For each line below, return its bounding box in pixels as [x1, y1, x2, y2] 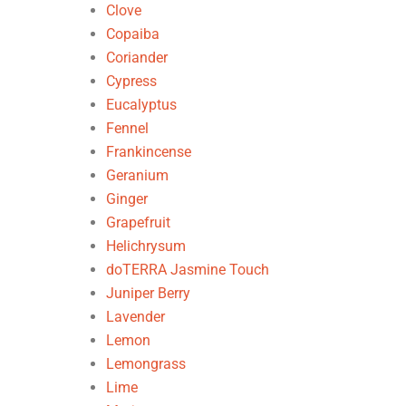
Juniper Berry [106, 285, 190, 302]
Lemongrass [106, 355, 186, 372]
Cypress [106, 72, 157, 90]
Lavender [106, 308, 165, 325]
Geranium [106, 167, 169, 184]
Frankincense [106, 143, 191, 160]
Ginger [106, 190, 148, 208]
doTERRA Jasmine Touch [106, 261, 269, 278]
